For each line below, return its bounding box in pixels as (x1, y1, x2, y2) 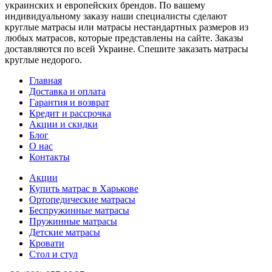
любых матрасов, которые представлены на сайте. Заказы (5, 32, 243, 43)
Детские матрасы (29, 226, 100, 237)
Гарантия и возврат (29, 97, 109, 107)
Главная (29, 75, 62, 86)
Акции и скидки (29, 118, 98, 129)
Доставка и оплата (29, 86, 106, 97)
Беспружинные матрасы (29, 205, 129, 216)
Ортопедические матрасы (29, 194, 135, 205)
